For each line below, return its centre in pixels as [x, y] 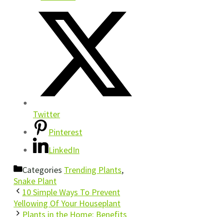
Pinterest [65, 132]
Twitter [46, 114]
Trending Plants [93, 170]
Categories [43, 170]
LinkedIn [64, 150]
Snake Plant [35, 181]
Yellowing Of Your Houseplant [67, 203]
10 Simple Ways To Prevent [71, 192]
